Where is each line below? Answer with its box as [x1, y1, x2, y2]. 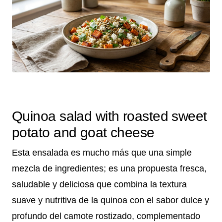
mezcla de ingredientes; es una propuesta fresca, [12, 164, 207, 174]
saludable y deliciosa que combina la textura [12, 179, 187, 190]
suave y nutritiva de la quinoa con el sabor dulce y [12, 195, 209, 206]
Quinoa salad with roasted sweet [12, 109, 207, 124]
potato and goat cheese [12, 125, 155, 141]
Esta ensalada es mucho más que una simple [12, 148, 192, 158]
